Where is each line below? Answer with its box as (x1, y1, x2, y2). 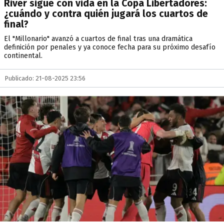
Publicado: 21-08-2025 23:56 (5, 74, 85, 82)
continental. (4, 51, 42, 60)
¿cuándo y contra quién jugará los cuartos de (4, 8, 208, 19)
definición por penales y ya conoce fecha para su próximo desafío (4, 43, 215, 51)
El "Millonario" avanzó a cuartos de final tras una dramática (4, 34, 192, 43)
